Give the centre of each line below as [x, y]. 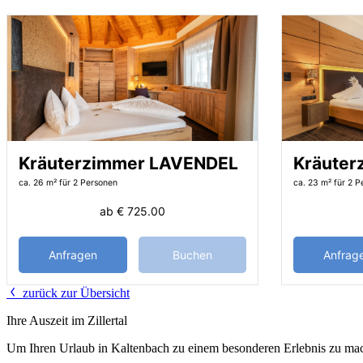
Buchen [192, 254]
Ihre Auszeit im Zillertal [67, 320]
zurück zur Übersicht [75, 293]
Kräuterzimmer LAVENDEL [128, 163]
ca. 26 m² [38, 182]
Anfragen [73, 254]
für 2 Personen [88, 182]
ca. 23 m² [312, 182]
